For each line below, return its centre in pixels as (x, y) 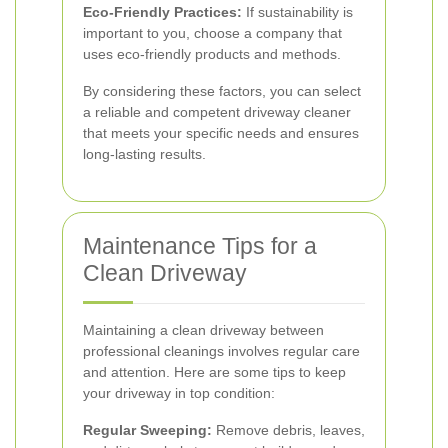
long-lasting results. (144, 154)
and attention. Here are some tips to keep (214, 372)
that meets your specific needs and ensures (221, 133)
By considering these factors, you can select (222, 91)
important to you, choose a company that (212, 33)
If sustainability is (297, 12)
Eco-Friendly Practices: (162, 12)
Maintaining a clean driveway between (203, 330)
